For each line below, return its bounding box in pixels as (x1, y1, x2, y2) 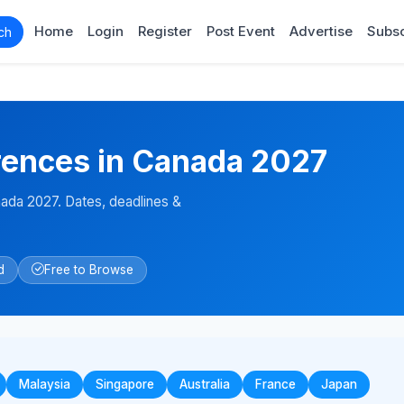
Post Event (207, 23, 275, 40)
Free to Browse (44, 262, 133, 277)
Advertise (289, 23, 353, 40)
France (255, 376, 296, 391)
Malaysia (19, 376, 70, 391)
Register (138, 23, 192, 40)
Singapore (96, 376, 154, 391)
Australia (179, 376, 230, 391)
